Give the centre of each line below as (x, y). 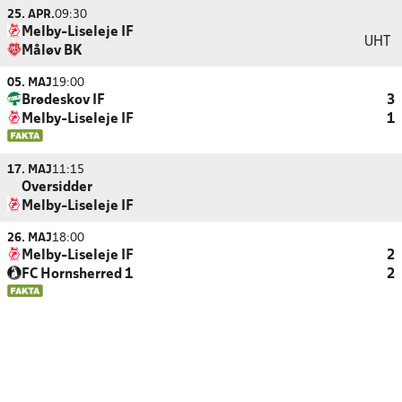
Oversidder (57, 188)
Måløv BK (52, 51)
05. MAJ (30, 83)
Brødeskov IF (63, 100)
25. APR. (31, 15)
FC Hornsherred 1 (77, 275)
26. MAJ (30, 238)
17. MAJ (30, 170)
